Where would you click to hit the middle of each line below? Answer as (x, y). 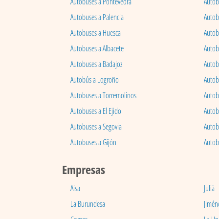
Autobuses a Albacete (97, 49)
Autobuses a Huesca (96, 33)
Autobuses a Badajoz (96, 64)
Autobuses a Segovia (96, 127)
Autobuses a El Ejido (96, 111)
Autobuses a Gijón (93, 142)
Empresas (84, 170)
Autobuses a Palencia (97, 17)
